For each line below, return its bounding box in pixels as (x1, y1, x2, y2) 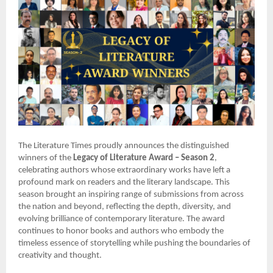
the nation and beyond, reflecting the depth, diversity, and (18, 202, 231, 211)
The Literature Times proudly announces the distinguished (18, 141, 229, 151)
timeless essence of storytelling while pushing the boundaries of (18, 238, 250, 248)
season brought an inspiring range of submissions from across (18, 190, 244, 199)
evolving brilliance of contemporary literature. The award (18, 214, 225, 224)
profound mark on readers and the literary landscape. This (18, 177, 230, 187)
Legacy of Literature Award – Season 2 (73, 153, 214, 163)
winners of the (18, 153, 73, 163)
